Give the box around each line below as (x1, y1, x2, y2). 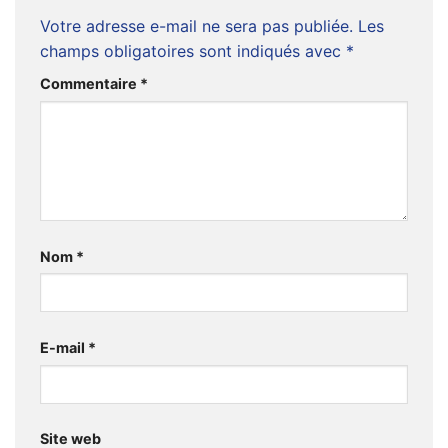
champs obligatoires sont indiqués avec (40, 41, 346, 62)
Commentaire (40, 75, 140, 93)
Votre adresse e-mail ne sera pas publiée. (40, 16, 353, 37)
